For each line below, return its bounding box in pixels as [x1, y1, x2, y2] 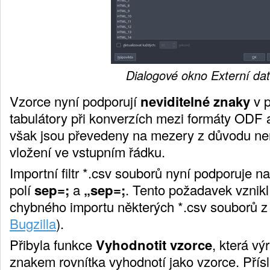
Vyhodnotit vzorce [96, 234, 212, 254]
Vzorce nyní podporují [10, 91, 140, 110]
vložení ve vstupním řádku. [10, 142, 165, 161]
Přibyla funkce [10, 234, 96, 254]
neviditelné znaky [140, 91, 250, 111]
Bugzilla [10, 213, 56, 233]
